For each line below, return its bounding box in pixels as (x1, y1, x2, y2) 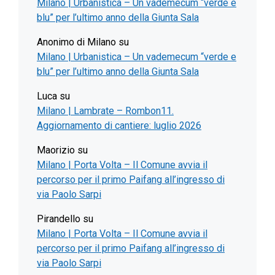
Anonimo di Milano (37, 36, 116, 48)
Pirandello (37, 213, 80, 225)
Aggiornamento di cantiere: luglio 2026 (37, 120, 201, 131)
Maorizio (37, 144, 75, 156)
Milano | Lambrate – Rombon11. (37, 105, 174, 117)
